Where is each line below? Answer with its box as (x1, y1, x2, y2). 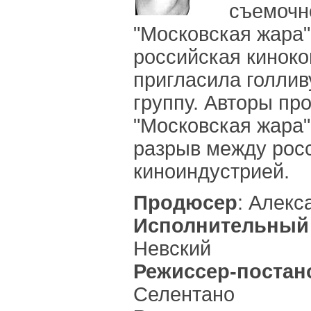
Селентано (133, 283, 235, 305)
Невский (133, 237, 211, 260)
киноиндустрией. (133, 160, 289, 183)
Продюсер (133, 192, 237, 214)
